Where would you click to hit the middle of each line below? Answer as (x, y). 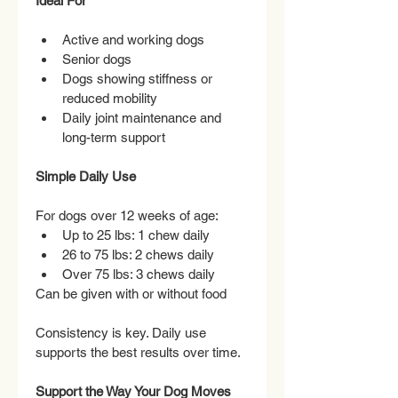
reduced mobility (110, 98)
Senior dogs (97, 59)
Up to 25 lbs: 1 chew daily (136, 235)
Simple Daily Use (86, 176)
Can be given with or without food (131, 293)
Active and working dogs (133, 39)
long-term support (114, 137)
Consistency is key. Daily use (123, 332)
